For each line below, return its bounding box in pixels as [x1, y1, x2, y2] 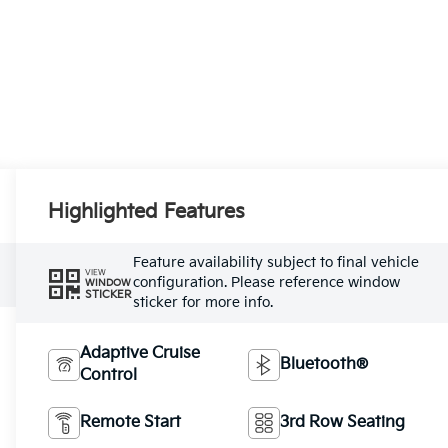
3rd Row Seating [280, 413, 406, 433]
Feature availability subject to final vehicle [133, 254, 420, 272]
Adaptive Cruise [80, 344, 201, 364]
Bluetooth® [280, 355, 369, 375]
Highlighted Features [48, 200, 246, 225]
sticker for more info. [133, 294, 274, 312]
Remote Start [80, 413, 182, 433]
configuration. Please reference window [133, 274, 401, 292]
